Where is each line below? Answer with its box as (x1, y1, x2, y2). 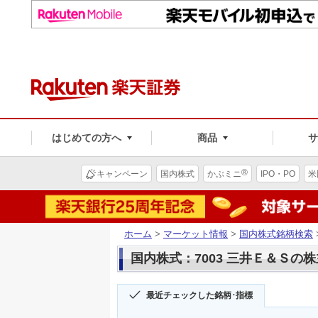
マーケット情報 (163, 228, 228, 239)
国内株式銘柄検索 (239, 228, 313, 239)
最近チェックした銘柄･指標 (146, 290, 253, 301)
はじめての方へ (51, 131, 121, 143)
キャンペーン (97, 168, 148, 179)
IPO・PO (261, 168, 295, 179)
